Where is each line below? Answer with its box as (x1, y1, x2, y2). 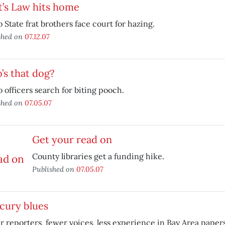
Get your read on (32, 133, 112, 146)
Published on (32, 164, 76, 174)
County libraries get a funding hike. (32, 151, 164, 161)
